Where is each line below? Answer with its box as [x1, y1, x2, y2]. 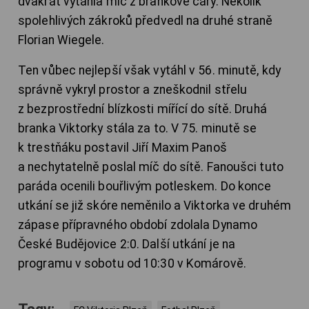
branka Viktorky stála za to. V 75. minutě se [18, 121, 257, 136]
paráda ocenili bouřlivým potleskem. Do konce [18, 179, 272, 194]
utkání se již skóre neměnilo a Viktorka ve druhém [18, 199, 291, 213]
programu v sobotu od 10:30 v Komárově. [18, 257, 246, 271]
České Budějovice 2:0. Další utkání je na [18, 237, 236, 252]
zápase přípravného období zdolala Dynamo [18, 218, 258, 232]
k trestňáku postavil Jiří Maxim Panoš [18, 141, 227, 155]
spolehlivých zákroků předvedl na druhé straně [18, 14, 273, 28]
